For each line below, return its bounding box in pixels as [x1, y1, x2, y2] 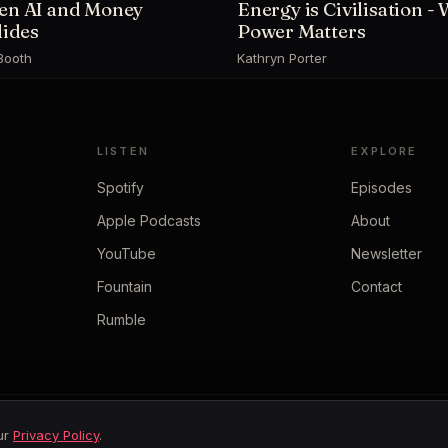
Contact [351, 277, 403, 295]
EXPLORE [351, 143, 418, 158]
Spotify [96, 178, 144, 196]
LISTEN [96, 143, 149, 158]
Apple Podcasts [96, 211, 201, 229]
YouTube [96, 244, 156, 262]
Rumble [96, 310, 146, 328]
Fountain [96, 277, 152, 295]
